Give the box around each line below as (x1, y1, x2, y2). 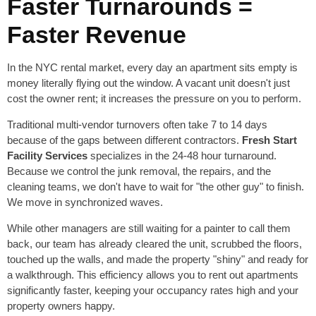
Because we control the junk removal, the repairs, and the (7, 165, 271, 178)
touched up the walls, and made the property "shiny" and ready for (7, 253, 308, 266)
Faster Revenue (7, 21, 186, 49)
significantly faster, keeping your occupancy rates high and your (7, 284, 298, 297)
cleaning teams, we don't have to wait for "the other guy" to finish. (7, 181, 304, 193)
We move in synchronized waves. (7, 196, 163, 209)
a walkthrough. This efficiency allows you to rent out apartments (7, 269, 298, 281)
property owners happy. (7, 300, 115, 312)
